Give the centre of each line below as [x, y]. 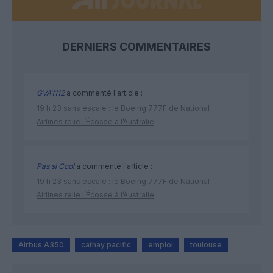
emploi [161, 244]
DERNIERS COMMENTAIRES [136, 46]
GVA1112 [51, 93]
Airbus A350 [41, 244]
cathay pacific [106, 244]
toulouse [206, 244]
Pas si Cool [55, 166]
